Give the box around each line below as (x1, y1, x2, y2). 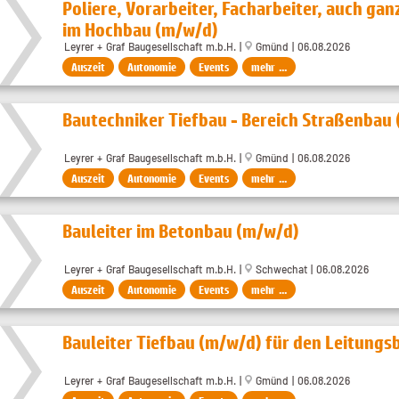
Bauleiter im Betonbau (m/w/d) (62, 220, 299, 242)
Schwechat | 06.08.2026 (252, 263, 369, 276)
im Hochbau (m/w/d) (62, 19, 218, 41)
